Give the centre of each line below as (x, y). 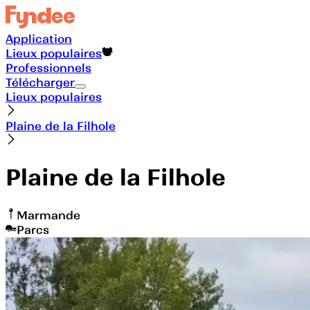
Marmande (48, 215)
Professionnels (48, 67)
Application (39, 38)
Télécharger (40, 82)
